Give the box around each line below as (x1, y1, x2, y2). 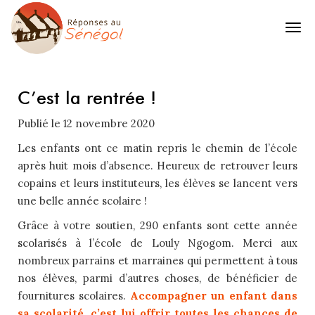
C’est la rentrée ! (18, 87, 156, 109)
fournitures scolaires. (18, 289, 130, 303)
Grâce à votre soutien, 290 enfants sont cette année (18, 219, 297, 233)
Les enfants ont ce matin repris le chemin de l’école (18, 141, 297, 155)
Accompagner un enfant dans (130, 289, 297, 303)
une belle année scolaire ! (18, 194, 147, 208)
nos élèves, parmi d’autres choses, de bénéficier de (18, 271, 297, 285)
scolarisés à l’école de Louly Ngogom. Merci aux (18, 236, 297, 250)
